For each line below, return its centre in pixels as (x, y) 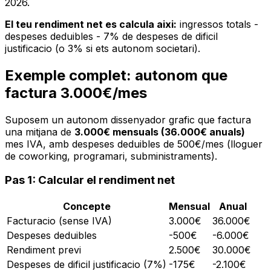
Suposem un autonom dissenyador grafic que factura (128, 119)
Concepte (87, 206)
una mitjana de (40, 132)
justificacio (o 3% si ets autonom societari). (103, 48)
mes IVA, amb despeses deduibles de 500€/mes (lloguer (134, 144)
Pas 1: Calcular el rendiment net (90, 180)
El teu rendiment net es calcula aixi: (91, 24)
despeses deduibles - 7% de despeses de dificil (111, 36)
